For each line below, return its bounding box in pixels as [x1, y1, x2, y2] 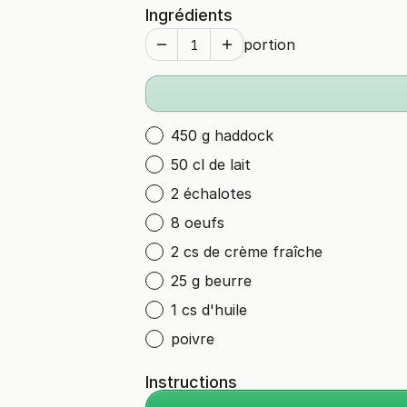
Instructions [145, 372, 237, 392]
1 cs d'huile [171, 301, 247, 319]
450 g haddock [171, 126, 273, 144]
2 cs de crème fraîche [171, 243, 323, 261]
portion [243, 35, 295, 54]
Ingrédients [145, 5, 233, 25]
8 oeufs [171, 213, 224, 232]
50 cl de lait [171, 155, 251, 174]
